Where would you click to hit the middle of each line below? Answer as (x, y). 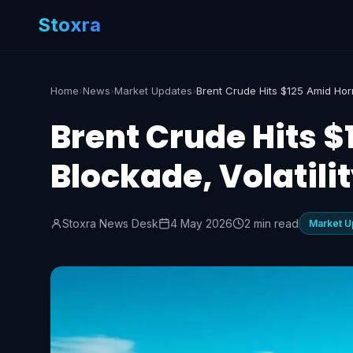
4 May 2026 (201, 223)
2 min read (271, 223)
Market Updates (153, 91)
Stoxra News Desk (110, 223)
